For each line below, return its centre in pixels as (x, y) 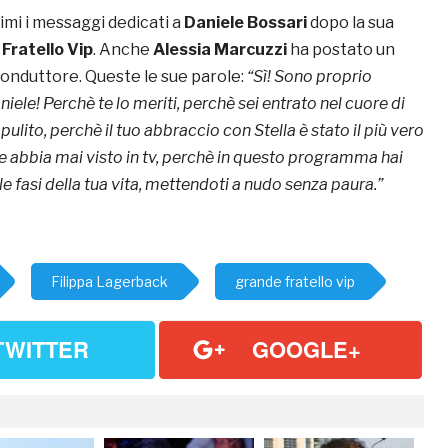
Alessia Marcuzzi (220, 50)
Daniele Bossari (245, 23)
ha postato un (341, 50)
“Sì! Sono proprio (309, 77)
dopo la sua (350, 23)
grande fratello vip (295, 282)
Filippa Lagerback (109, 282)
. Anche (123, 50)
